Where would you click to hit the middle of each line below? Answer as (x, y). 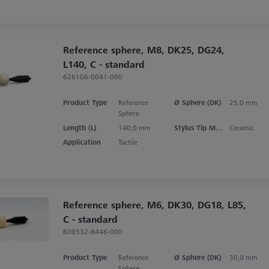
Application (82, 142)
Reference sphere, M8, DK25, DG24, (144, 50)
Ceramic (242, 127)
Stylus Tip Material (219, 127)
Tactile (128, 142)
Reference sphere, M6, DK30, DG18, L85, (154, 204)
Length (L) (80, 127)
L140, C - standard (104, 64)
